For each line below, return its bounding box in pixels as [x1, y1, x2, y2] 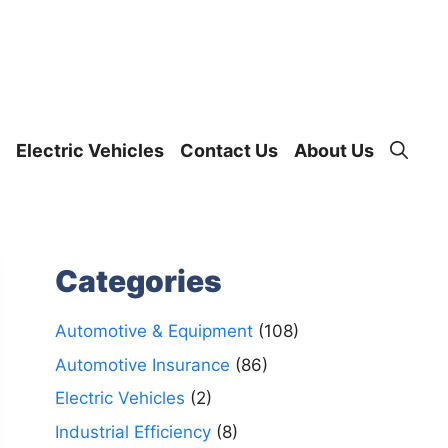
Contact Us [180, 140, 278, 161]
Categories [54, 263, 222, 299]
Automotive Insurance [54, 354, 230, 375]
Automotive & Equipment [54, 321, 253, 341]
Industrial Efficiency [54, 421, 211, 442]
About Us [294, 140, 374, 161]
